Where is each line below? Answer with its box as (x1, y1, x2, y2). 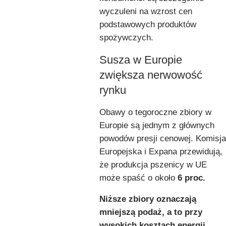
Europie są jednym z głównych (99, 120, 214, 130)
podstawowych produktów (99, 19, 196, 29)
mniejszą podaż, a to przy (99, 207, 202, 217)
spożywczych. (99, 32, 153, 42)
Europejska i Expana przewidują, (99, 146, 222, 156)
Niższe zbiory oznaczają (99, 194, 196, 204)
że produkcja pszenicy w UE (99, 159, 207, 169)
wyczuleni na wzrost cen (99, 6, 192, 16)
